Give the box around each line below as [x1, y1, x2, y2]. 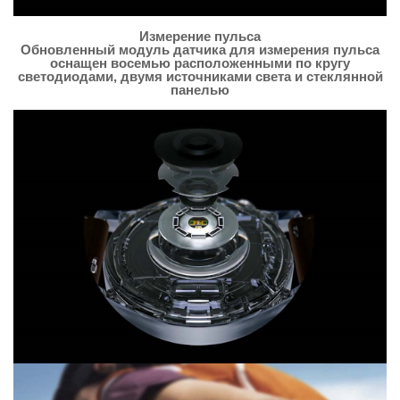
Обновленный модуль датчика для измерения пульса [21, 41, 379, 57]
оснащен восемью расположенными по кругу [50, 54, 350, 71]
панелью [171, 81, 229, 97]
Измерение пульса [139, 28, 261, 44]
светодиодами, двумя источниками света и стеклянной [17, 68, 383, 84]
